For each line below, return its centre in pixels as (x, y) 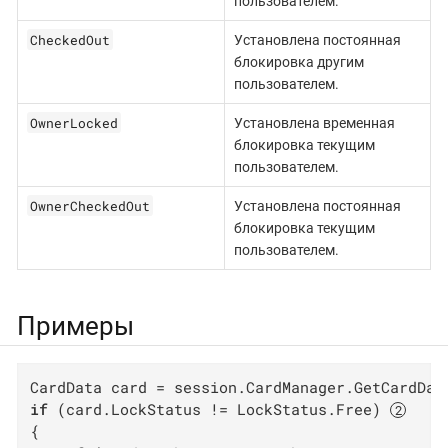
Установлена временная (314, 122)
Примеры (75, 326)
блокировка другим (298, 61)
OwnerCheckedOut (89, 205)
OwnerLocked (73, 122)
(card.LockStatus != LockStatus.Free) (219, 409)
